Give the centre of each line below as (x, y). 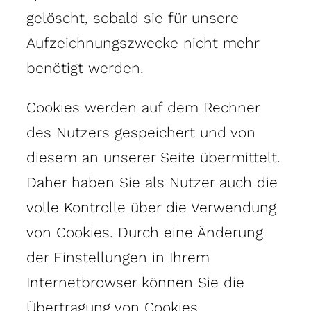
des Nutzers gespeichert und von (141, 132)
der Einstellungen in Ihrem (118, 257)
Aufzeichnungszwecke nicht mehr (143, 42)
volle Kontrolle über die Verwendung (151, 207)
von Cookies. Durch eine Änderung (145, 232)
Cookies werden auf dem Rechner (143, 107)
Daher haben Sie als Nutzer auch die (152, 182)
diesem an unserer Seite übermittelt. (153, 157)
